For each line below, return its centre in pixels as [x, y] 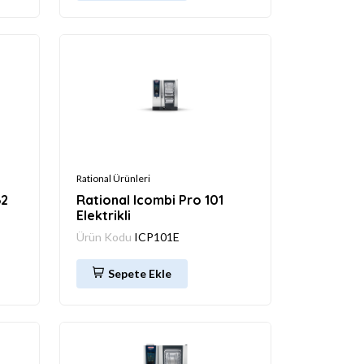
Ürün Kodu [105, 236]
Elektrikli [104, 215]
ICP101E [157, 236]
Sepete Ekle [140, 273]
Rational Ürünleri [113, 178]
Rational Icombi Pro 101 [150, 199]
